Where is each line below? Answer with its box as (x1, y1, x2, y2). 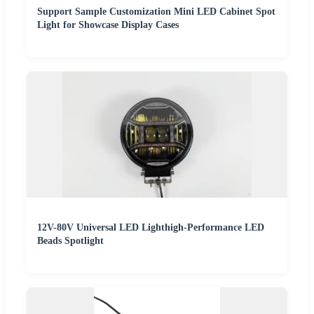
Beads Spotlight (37, 235, 104, 247)
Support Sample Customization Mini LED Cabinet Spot (37, 6, 275, 18)
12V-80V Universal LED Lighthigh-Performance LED (37, 222, 264, 233)
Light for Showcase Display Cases (37, 20, 179, 31)
